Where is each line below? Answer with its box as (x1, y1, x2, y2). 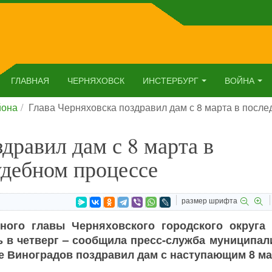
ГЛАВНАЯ (11, 74, 49, 86)
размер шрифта (181, 195, 237, 205)
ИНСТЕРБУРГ (143, 74, 199, 86)
